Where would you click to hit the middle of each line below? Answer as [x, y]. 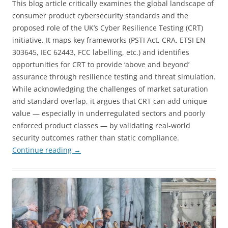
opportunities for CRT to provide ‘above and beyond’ [101, 64]
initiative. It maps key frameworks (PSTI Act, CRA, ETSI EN [109, 40]
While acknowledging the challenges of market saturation [110, 89]
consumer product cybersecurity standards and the [100, 15]
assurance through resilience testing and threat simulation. [114, 76]
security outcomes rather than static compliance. [96, 137]
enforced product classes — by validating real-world [101, 125]
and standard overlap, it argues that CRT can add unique [110, 101]
